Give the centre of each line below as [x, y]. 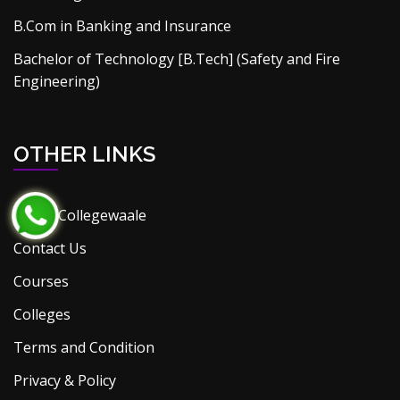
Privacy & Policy [65, 380]
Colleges [42, 314]
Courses [41, 281]
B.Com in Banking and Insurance [122, 26]
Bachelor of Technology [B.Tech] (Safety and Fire [177, 59]
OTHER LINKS [84, 154]
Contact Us [50, 248]
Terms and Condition [84, 347]
